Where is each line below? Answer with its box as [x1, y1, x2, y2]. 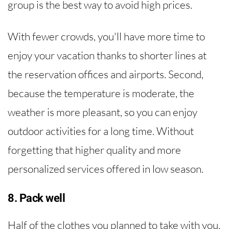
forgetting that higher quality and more [8, 143, 181, 156]
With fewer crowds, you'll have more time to [8, 29, 205, 43]
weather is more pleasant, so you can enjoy [8, 105, 197, 119]
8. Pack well [8, 191, 65, 204]
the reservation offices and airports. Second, [8, 67, 203, 81]
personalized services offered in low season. [8, 162, 203, 175]
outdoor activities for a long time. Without [8, 124, 194, 138]
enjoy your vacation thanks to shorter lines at [8, 48, 207, 62]
